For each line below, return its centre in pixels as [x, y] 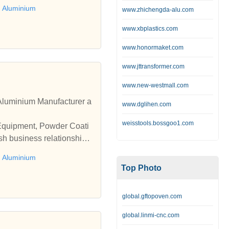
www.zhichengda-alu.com [158, 10]
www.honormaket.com [153, 48]
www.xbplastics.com [150, 29]
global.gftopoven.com [152, 196]
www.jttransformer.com [153, 66]
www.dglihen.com [147, 104]
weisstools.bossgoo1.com [158, 123]
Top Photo [141, 168]
